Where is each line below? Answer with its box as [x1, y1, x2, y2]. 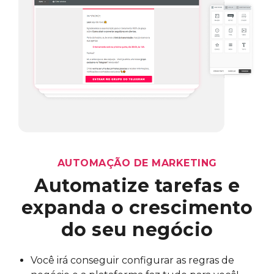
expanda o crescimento [21, 196, 253, 219]
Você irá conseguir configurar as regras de [31, 254, 234, 266]
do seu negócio [61, 218, 213, 241]
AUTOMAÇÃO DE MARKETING [57, 157, 217, 169]
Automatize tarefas [34, 174, 223, 197]
